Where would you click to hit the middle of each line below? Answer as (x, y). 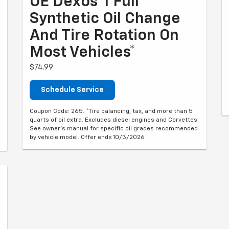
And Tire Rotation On (104, 36)
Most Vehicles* (83, 53)
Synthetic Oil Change (105, 19)
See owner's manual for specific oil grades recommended (114, 129)
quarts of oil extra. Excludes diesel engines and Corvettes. (114, 120)
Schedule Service (72, 90)
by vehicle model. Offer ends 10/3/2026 (87, 138)
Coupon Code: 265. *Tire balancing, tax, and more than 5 (111, 111)
